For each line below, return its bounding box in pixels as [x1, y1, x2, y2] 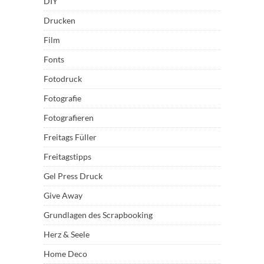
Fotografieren [44, 113, 94, 123]
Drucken [44, 15, 75, 26]
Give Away [44, 190, 82, 201]
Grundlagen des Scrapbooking [44, 210, 153, 220]
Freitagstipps [44, 151, 91, 162]
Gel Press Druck [44, 171, 103, 181]
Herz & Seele [44, 229, 90, 240]
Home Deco [44, 249, 87, 259]
